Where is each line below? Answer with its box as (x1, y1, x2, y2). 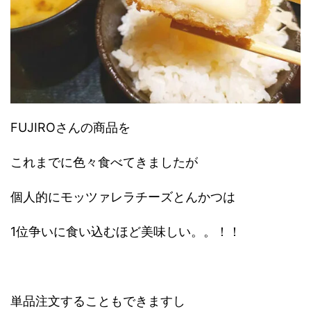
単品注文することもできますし (10, 294, 185, 309)
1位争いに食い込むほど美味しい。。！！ (10, 224, 241, 239)
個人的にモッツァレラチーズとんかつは (10, 190, 235, 205)
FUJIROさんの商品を (10, 120, 131, 135)
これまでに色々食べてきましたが (10, 155, 198, 170)
